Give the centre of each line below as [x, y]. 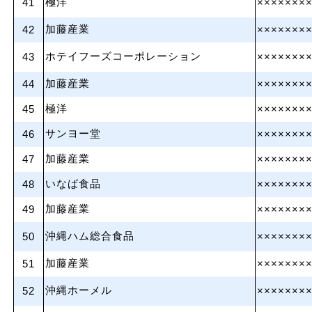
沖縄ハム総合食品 [90, 236]
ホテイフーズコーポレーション [123, 56]
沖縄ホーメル [79, 290]
